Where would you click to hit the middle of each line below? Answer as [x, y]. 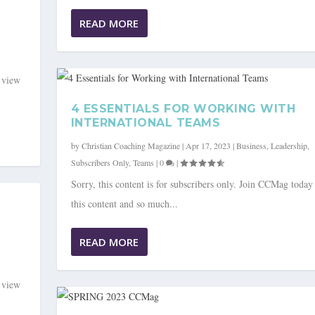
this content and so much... [124, 204]
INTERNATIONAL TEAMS [146, 123]
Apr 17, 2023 [208, 146]
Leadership [289, 146]
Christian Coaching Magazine [130, 146]
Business [251, 146]
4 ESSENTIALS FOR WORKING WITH [183, 109]
